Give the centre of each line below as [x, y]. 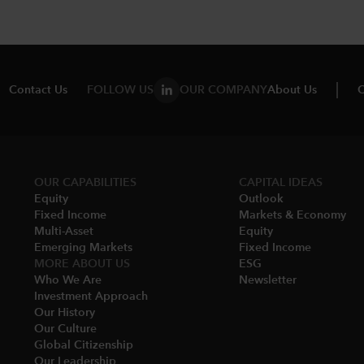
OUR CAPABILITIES [86, 182]
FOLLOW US [120, 90]
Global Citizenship [84, 345]
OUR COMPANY [223, 90]
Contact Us [38, 90]
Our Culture [66, 329]
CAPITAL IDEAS [280, 182]
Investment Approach [91, 296]
